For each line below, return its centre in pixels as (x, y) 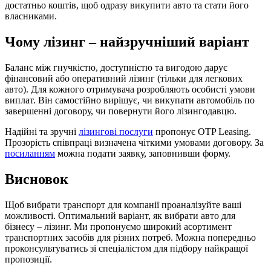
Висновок (37, 179)
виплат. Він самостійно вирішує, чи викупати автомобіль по (130, 100)
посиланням (30, 154)
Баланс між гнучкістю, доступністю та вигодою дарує (116, 68)
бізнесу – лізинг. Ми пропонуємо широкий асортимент (118, 226)
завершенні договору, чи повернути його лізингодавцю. (121, 111)
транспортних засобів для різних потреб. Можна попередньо (130, 237)
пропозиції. (28, 259)
